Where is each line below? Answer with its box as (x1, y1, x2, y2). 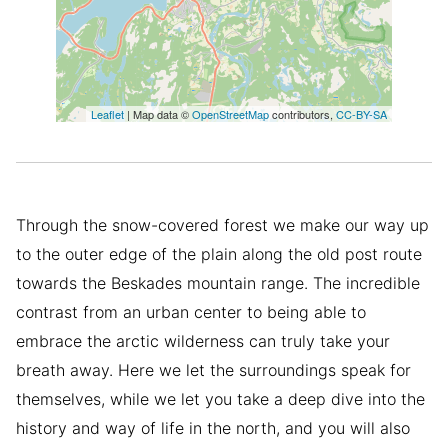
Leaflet (91, 106, 124, 123)
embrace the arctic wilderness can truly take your (16, 331, 390, 352)
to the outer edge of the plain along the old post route (16, 244, 422, 265)
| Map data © (124, 106, 192, 123)
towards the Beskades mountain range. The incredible (16, 273, 420, 294)
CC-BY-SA (336, 106, 387, 123)
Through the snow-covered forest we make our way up (16, 215, 429, 236)
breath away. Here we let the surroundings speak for (16, 360, 411, 381)
